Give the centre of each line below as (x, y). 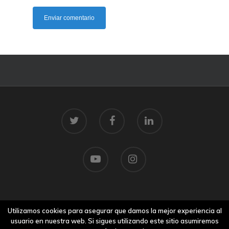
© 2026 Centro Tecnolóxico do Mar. (114, 204)
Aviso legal (114, 215)
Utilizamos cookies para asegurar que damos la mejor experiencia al (114, 211)
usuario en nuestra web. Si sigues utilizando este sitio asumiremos (114, 221)
